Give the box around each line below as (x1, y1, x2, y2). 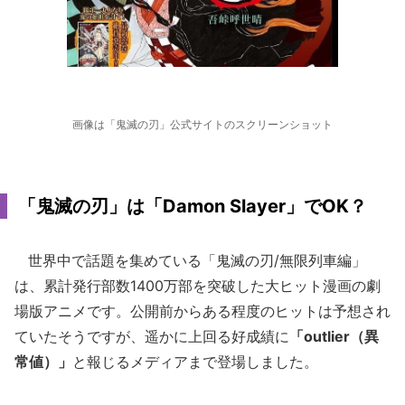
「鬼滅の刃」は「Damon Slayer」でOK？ (18, 195, 367, 217)
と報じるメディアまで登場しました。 (72, 353, 318, 371)
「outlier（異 (289, 327, 379, 345)
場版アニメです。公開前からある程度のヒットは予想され (14, 302, 391, 320)
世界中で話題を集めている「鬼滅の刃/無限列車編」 (14, 251, 366, 269)
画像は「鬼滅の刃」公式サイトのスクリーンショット (72, 118, 333, 131)
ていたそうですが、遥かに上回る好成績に (14, 327, 289, 345)
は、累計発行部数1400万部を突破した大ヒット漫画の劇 (14, 277, 381, 295)
